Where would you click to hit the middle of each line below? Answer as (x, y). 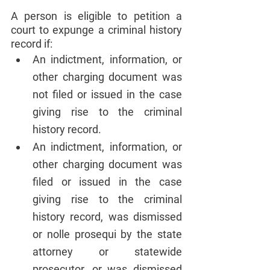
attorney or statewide (107, 251)
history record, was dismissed (107, 216)
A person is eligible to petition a (96, 16)
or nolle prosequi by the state (107, 234)
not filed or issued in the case (107, 94)
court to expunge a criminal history (96, 30)
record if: (32, 43)
